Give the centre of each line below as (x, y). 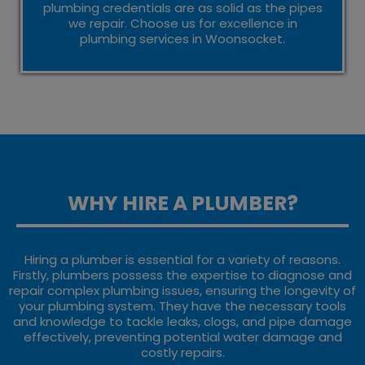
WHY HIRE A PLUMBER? (182, 203)
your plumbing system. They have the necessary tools (182, 306)
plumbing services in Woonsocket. (182, 38)
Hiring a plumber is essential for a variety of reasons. (182, 259)
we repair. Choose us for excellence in (182, 23)
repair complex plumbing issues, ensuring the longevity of (182, 290)
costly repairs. (182, 352)
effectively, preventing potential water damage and (182, 336)
